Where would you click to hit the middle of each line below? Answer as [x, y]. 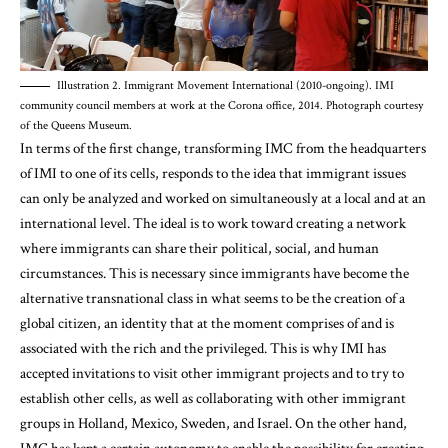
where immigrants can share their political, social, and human [199, 249]
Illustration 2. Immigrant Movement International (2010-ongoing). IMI [225, 86]
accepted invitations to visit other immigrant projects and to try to [212, 374]
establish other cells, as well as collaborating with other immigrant [213, 399]
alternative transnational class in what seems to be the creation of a [212, 299]
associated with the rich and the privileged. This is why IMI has [203, 349]
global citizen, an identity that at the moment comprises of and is [207, 324]
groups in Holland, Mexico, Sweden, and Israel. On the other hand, [213, 424]
